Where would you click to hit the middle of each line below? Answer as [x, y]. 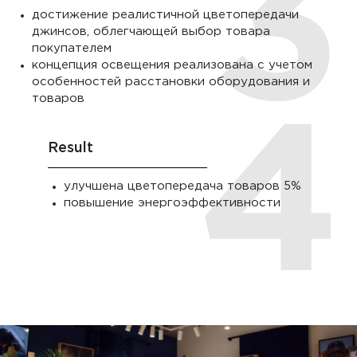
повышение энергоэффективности [172, 203]
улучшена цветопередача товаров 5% [182, 186]
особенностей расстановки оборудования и [171, 82]
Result [71, 149]
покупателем [72, 49]
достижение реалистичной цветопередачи [165, 15]
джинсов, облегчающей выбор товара [151, 32]
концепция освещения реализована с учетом [172, 65]
